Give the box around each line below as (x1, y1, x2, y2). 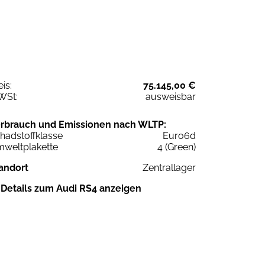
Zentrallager (143, 161, 196, 173)
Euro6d (163, 130, 196, 141)
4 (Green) (157, 141, 196, 153)
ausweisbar (146, 91, 196, 102)
